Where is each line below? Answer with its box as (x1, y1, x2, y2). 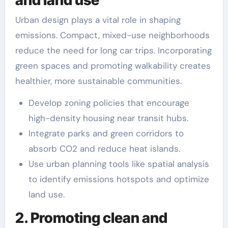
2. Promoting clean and (15, 209, 167, 227)
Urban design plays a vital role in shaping (15, 14, 181, 26)
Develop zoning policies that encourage (28, 97, 189, 109)
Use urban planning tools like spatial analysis (28, 158, 209, 170)
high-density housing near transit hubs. (28, 112, 188, 124)
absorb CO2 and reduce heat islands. (28, 143, 180, 155)
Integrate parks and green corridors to (28, 128, 184, 139)
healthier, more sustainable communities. (15, 75, 182, 87)
